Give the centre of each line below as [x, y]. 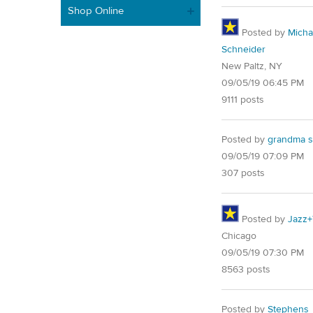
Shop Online [96, 10]
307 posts [243, 174]
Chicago [239, 236]
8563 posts [246, 270]
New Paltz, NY [252, 67]
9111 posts [243, 100]
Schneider [243, 50]
